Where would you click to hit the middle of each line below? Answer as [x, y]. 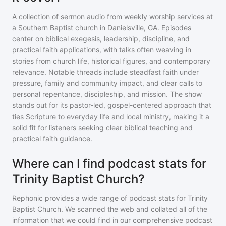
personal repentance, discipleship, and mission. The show [107, 94]
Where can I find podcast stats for [109, 164]
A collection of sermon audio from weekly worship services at [112, 16]
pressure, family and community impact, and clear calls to [107, 83]
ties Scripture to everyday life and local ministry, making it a [111, 116]
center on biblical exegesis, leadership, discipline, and [101, 39]
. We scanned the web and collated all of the [134, 209]
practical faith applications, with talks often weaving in [102, 50]
